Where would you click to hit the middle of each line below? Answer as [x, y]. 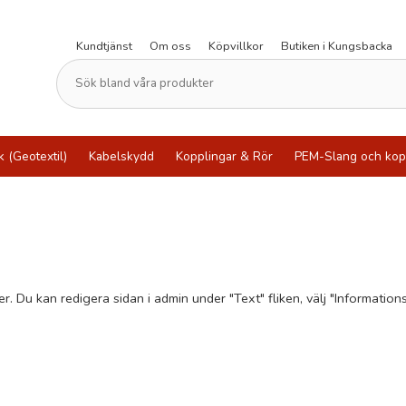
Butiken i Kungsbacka [337, 46]
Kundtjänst [105, 46]
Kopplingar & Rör [224, 156]
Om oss [171, 46]
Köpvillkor [237, 46]
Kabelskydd [121, 156]
